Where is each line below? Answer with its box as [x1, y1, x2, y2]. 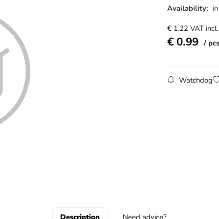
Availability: [167, 3, 210, 13]
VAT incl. [190, 23, 218, 34]
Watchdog [178, 75, 213, 86]
